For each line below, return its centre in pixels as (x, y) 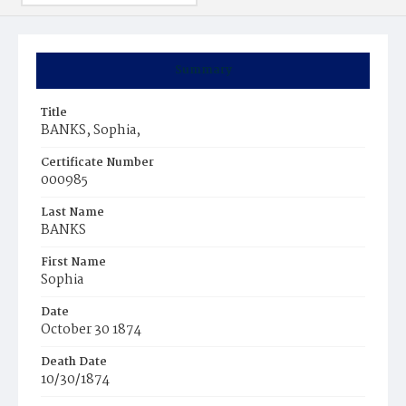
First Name (73, 262)
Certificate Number (97, 163)
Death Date (74, 362)
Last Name (72, 213)
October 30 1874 (91, 330)
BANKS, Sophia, (91, 130)
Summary (203, 70)
